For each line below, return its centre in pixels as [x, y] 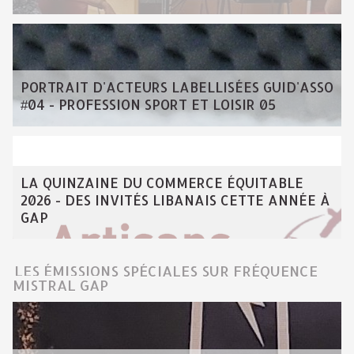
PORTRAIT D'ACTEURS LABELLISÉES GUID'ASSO [177, 87]
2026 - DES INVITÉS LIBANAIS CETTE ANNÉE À [175, 200]
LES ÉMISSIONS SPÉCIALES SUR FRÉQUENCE [166, 271]
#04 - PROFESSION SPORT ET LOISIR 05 [148, 104]
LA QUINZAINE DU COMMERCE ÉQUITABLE [162, 183]
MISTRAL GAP [60, 285]
